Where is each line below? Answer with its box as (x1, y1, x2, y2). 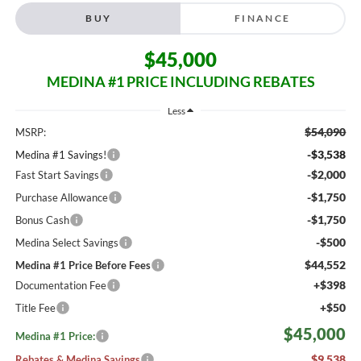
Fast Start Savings (15, 168, 99, 181)
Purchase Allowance (15, 190, 108, 204)
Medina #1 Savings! (15, 147, 106, 161)
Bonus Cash (15, 213, 69, 226)
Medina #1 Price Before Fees (15, 258, 151, 272)
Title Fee (15, 301, 56, 314)
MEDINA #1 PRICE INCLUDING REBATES (46, 72, 315, 90)
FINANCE (234, 11, 291, 24)
